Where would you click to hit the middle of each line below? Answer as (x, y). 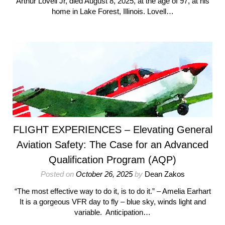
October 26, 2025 (104, 174)
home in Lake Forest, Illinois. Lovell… (113, 11)
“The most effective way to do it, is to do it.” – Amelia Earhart (113, 191)
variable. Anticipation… (113, 212)
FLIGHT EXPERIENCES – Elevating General (113, 130)
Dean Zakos (164, 174)
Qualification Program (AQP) (113, 160)
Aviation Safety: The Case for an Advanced (113, 145)
